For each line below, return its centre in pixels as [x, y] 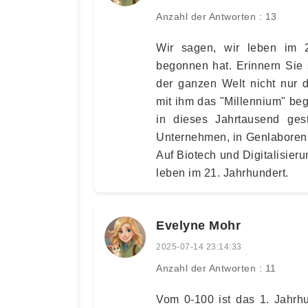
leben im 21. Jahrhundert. [222, 173]
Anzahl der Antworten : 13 [217, 16]
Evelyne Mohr [198, 225]
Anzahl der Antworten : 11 [216, 268]
